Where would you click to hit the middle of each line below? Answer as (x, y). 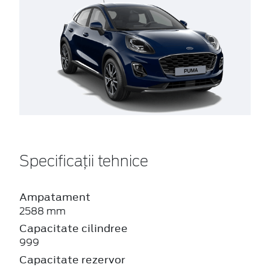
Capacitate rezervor (72, 259)
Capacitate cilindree (74, 228)
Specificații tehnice (84, 162)
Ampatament (55, 197)
